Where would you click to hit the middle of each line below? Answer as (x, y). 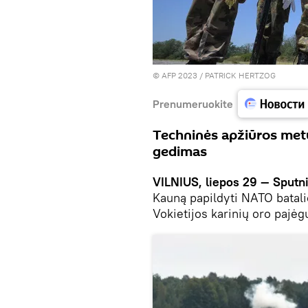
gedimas (180, 152)
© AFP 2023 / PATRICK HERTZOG (214, 75)
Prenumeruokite (193, 103)
